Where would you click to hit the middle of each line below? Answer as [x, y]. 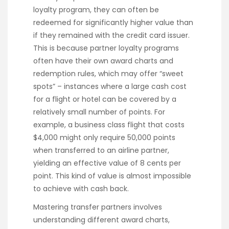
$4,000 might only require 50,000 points [104, 137]
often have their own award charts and [103, 61]
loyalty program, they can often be [96, 9]
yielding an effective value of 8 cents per [107, 163]
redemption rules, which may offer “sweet [108, 73]
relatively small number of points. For [99, 112]
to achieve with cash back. [81, 188]
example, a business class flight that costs [109, 124]
